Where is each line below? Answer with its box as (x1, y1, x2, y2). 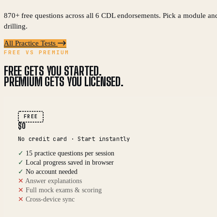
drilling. (4, 22, 28, 31)
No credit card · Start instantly (18, 135, 130, 143)
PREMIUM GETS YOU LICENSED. (4, 75, 124, 89)
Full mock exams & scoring (26, 186, 102, 194)
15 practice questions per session (26, 149, 114, 157)
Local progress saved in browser (26, 158, 114, 166)
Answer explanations (25, 177, 82, 185)
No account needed (26, 168, 77, 175)
